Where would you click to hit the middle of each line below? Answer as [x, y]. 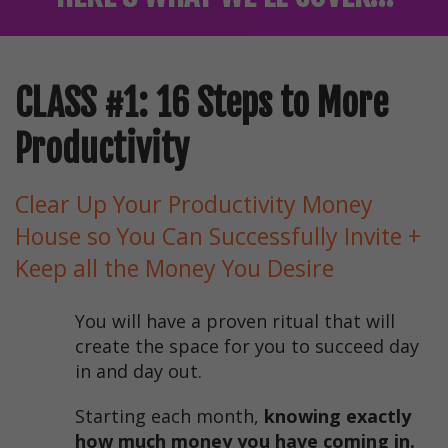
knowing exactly [337, 416]
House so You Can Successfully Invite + [218, 236]
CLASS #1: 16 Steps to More [201, 104]
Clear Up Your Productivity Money [194, 204]
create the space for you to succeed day [247, 346]
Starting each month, [169, 416]
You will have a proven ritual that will [235, 321]
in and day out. [138, 371]
